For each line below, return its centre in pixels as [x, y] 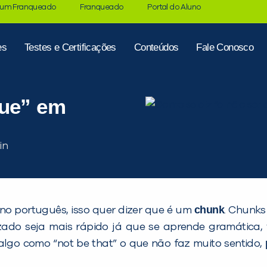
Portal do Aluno [174, 7]
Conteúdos [156, 47]
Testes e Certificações [70, 47]
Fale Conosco [225, 47]
